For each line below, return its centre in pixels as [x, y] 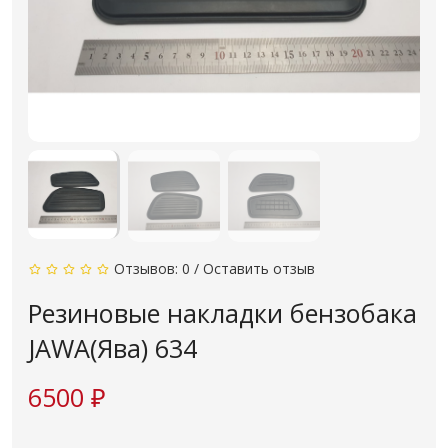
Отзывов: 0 [151, 268]
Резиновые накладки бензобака [222, 313]
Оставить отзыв [258, 268]
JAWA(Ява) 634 [112, 348]
